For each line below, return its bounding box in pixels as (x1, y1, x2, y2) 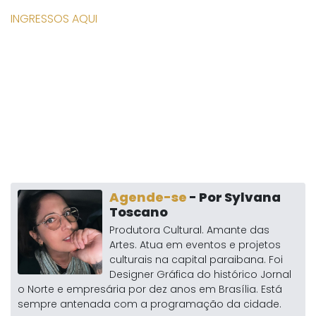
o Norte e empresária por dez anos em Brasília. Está (18, 281, 282, 296)
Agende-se (109, 188, 187, 206)
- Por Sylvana (187, 188, 281, 206)
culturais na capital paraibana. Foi (109, 252, 283, 267)
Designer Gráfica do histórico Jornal (109, 267, 291, 281)
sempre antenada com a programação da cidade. (18, 296, 281, 311)
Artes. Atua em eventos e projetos (109, 237, 281, 252)
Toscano (109, 202, 168, 221)
